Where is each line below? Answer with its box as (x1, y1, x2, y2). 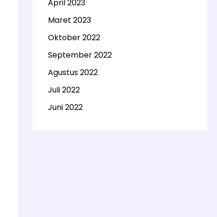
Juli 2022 (47, 84, 80, 95)
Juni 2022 (47, 102, 83, 113)
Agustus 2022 (47, 67, 98, 78)
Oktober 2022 (47, 32, 100, 43)
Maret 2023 (47, 15, 91, 26)
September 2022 (47, 49, 112, 61)
